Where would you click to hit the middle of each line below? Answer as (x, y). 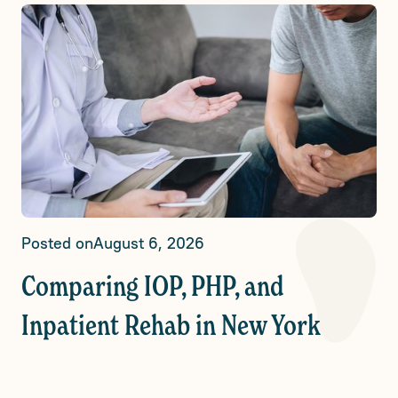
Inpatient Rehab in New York (171, 327)
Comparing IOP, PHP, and (153, 288)
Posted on (57, 243)
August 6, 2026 (149, 243)
